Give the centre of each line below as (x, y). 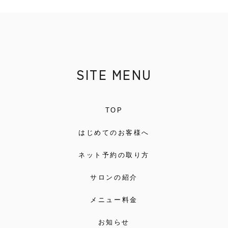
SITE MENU (114, 74)
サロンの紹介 (114, 178)
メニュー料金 (114, 200)
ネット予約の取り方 (114, 155)
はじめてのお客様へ (114, 133)
